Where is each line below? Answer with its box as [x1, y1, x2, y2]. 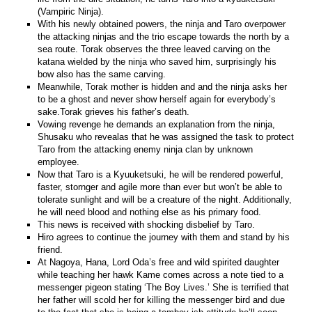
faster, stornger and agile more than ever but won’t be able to [38, 181, 283, 192]
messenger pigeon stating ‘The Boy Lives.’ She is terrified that [38, 281, 290, 292]
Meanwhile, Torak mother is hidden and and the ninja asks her [38, 81, 288, 92]
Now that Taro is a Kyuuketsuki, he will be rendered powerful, [38, 169, 284, 180]
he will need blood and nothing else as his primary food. [38, 206, 262, 217]
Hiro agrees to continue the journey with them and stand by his [38, 231, 290, 242]
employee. [38, 156, 80, 167]
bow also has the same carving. [38, 68, 166, 79]
